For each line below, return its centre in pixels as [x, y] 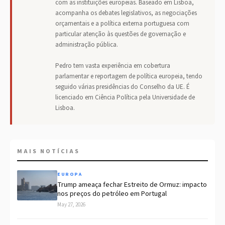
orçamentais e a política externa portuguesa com [122, 24]
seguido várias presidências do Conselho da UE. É [123, 87]
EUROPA [70, 175]
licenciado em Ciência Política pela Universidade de [125, 98]
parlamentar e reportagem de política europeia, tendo [129, 77]
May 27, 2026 [71, 205]
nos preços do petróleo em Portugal [112, 194]
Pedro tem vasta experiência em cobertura [113, 66]
